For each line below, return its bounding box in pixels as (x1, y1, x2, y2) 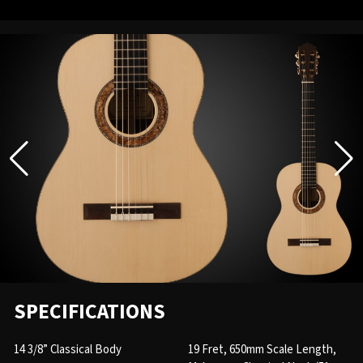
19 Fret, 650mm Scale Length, (187, 341, 336, 359)
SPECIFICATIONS (14, 297, 165, 327)
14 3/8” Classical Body (14, 341, 122, 359)
